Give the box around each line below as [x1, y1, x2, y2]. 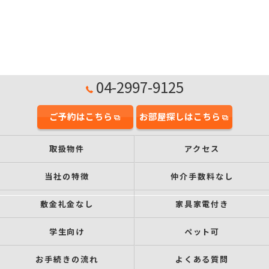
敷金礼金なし [40, 198, 94, 210]
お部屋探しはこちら [139, 110, 220, 122]
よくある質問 [175, 253, 229, 265]
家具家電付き [175, 198, 229, 210]
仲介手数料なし [171, 171, 234, 182]
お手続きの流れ [35, 253, 98, 265]
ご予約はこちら [49, 110, 112, 122]
